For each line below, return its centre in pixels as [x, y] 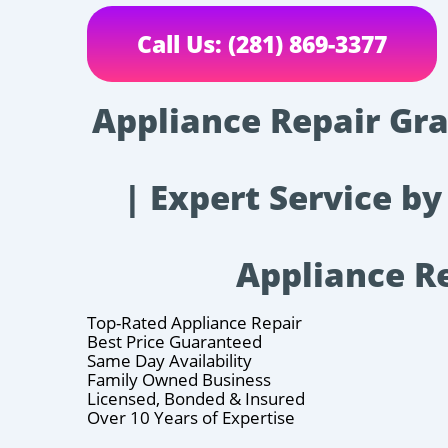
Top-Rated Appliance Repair [194, 322]
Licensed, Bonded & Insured [196, 398]
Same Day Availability [169, 360]
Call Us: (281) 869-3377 [262, 43]
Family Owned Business [179, 379]
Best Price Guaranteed [174, 341]
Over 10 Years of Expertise [191, 417]
